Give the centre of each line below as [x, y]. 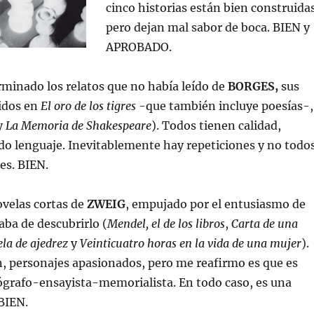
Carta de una [264, 224]
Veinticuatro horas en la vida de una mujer [190, 243]
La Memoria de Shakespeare [78, 125]
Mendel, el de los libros [166, 224]
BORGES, [254, 86]
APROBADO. [138, 47]
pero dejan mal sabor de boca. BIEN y [207, 27]
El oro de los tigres [88, 106]
